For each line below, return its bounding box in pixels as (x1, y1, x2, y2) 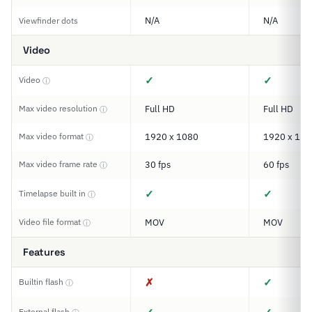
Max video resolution (19, 103, 100, 114)
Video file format (19, 217, 83, 227)
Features (23, 246, 65, 258)
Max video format (19, 131, 86, 141)
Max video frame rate (19, 159, 100, 169)
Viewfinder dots (19, 15, 78, 26)
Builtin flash (19, 276, 65, 287)
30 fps (145, 159, 171, 171)
